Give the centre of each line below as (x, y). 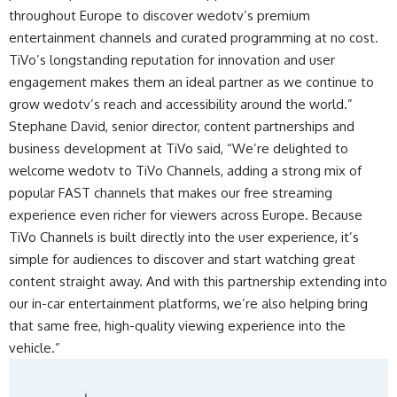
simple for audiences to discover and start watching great (182, 260)
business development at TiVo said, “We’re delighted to (179, 149)
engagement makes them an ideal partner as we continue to (191, 82)
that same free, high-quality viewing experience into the (177, 326)
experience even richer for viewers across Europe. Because (186, 215)
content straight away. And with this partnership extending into (198, 282)
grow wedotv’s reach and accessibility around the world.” (181, 105)
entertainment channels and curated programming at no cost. (194, 38)
